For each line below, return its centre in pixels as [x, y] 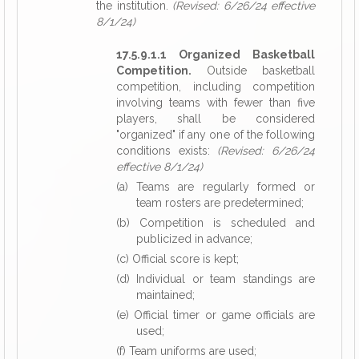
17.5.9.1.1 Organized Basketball [216, 54]
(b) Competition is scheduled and [216, 223]
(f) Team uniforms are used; [186, 351]
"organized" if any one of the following [216, 135]
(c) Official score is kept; [177, 259]
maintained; [165, 295]
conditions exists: [167, 151]
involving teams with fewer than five [216, 103]
